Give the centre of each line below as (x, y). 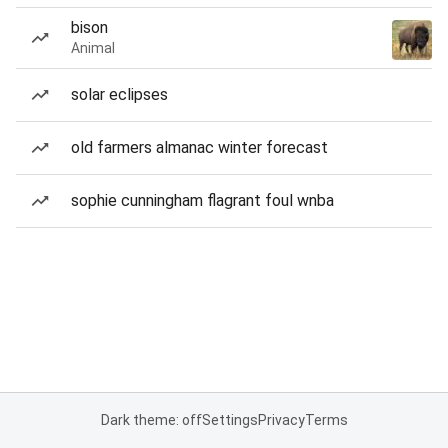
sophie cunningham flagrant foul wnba (202, 200)
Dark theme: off (151, 420)
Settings (229, 420)
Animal (93, 48)
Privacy (281, 420)
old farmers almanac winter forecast (199, 147)
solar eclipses (119, 94)
